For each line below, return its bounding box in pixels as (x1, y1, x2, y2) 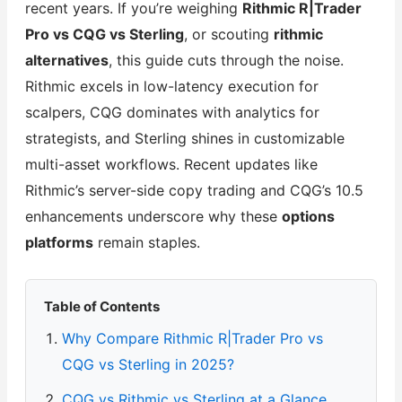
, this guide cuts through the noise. (108, 50, 344, 69)
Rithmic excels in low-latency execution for (24, 76, 319, 95)
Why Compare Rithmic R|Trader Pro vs (61, 328, 323, 347)
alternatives (24, 50, 109, 69)
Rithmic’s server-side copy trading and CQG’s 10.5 (24, 180, 363, 199)
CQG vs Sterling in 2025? (61, 354, 234, 373)
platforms (24, 232, 93, 251)
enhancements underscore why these (24, 206, 282, 225)
